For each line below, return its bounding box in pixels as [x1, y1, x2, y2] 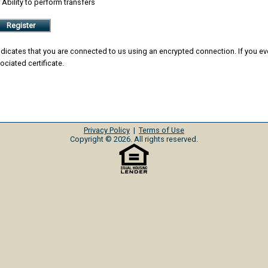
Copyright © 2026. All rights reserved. [70, 135, 198, 144]
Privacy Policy [84, 126, 130, 135]
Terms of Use [139, 126, 184, 135]
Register [6, 20, 35, 30]
